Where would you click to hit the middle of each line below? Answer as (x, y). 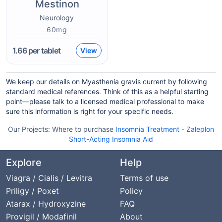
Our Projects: (30, 129)
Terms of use (144, 178)
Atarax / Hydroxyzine (46, 204)
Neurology (57, 18)
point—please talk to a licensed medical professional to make (105, 101)
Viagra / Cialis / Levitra (49, 178)
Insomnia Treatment (147, 129)
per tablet (44, 51)
